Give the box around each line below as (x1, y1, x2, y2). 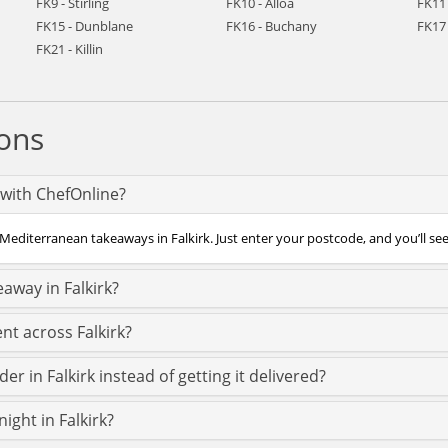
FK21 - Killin (35, 40, 103, 58)
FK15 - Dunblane (35, 17, 133, 35)
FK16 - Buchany (226, 17, 318, 35)
